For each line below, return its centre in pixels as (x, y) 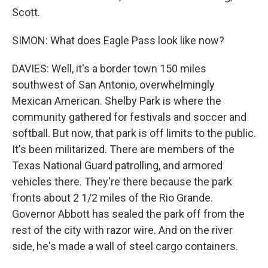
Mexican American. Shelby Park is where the (117, 101)
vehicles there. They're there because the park (122, 182)
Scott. (26, 12)
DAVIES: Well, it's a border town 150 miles (109, 68)
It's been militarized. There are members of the (123, 149)
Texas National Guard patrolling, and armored (117, 165)
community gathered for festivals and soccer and (129, 117)
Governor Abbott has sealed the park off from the (128, 214)
